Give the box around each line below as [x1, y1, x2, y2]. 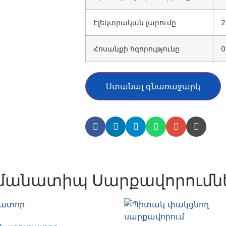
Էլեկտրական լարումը [93, 18, 176, 27]
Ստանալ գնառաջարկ [106, 81, 200, 92]
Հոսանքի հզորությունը [93, 44, 180, 53]
